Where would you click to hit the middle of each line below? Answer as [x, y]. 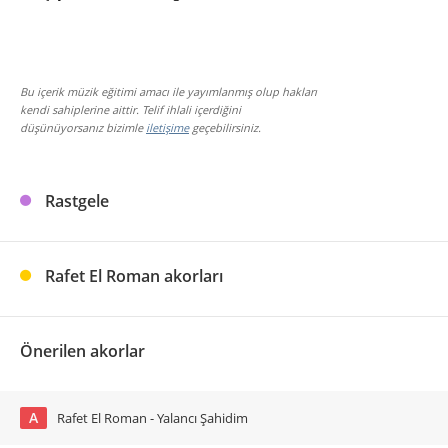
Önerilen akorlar [82, 351]
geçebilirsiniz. [225, 127]
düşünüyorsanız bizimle [83, 127]
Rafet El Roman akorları [134, 276]
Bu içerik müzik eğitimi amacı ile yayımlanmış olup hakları [168, 91]
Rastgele [77, 201]
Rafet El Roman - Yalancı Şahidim [152, 418]
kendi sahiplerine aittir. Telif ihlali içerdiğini [130, 109]
